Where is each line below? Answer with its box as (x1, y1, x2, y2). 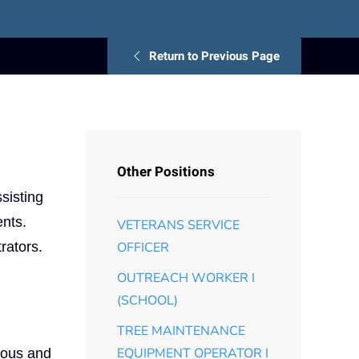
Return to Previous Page (149, 46, 280, 65)
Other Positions (117, 161, 215, 182)
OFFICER (117, 238, 169, 256)
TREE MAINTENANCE (117, 321, 245, 340)
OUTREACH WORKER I (117, 268, 255, 287)
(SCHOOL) (117, 291, 178, 309)
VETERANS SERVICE (117, 216, 240, 234)
